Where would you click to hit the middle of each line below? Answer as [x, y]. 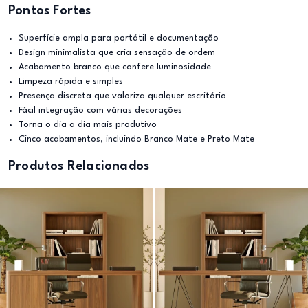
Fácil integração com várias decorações [100, 110]
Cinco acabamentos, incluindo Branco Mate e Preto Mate [136, 139]
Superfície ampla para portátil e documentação [119, 38]
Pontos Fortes [50, 11]
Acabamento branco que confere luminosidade [115, 67]
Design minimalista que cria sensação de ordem [117, 53]
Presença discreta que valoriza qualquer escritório [122, 96]
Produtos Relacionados [79, 166]
